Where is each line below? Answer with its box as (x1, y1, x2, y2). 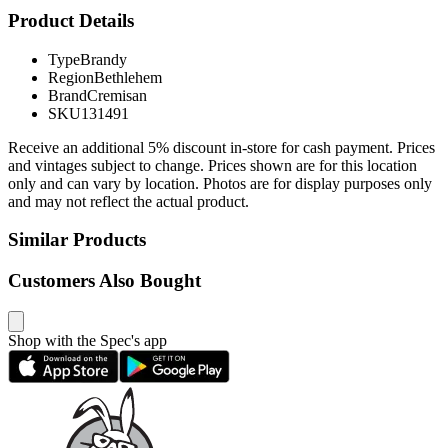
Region (48, 68, 94, 86)
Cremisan (87, 86, 147, 104)
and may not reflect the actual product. (8, 192, 249, 210)
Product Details (8, 9, 134, 31)
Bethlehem (94, 68, 162, 86)
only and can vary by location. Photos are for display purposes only (8, 174, 432, 192)
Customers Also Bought (8, 270, 201, 292)
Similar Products (8, 229, 146, 251)
